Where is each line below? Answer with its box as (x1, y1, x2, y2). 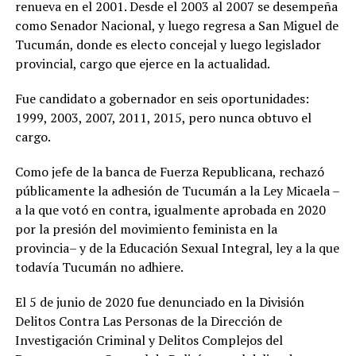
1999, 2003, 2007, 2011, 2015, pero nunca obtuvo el (14, 109, 311, 127)
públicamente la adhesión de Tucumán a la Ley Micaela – (14, 182, 340, 200)
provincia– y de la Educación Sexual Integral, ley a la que (14, 239, 339, 257)
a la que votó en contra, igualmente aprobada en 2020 (14, 201, 326, 219)
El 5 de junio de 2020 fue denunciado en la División (14, 293, 304, 311)
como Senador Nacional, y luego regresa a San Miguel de (14, 17, 339, 35)
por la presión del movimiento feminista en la (14, 220, 277, 238)
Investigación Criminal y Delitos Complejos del (14, 331, 283, 350)
